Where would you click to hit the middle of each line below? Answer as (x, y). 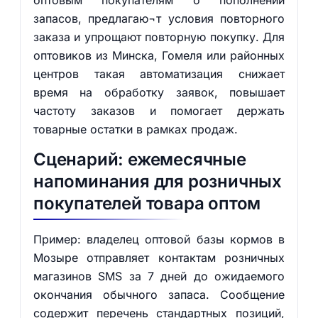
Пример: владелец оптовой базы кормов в (159, 239)
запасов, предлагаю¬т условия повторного (159, 18)
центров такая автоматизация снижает (159, 74)
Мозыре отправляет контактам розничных (159, 258)
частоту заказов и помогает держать (159, 111)
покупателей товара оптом (147, 203)
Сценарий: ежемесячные (139, 159)
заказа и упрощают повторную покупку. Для (159, 37)
